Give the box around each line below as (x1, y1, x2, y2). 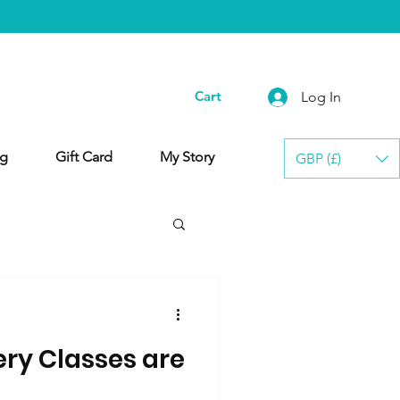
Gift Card (54, 148, 112, 165)
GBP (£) (296, 149, 341, 167)
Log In (300, 87, 341, 105)
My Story (159, 148, 214, 165)
